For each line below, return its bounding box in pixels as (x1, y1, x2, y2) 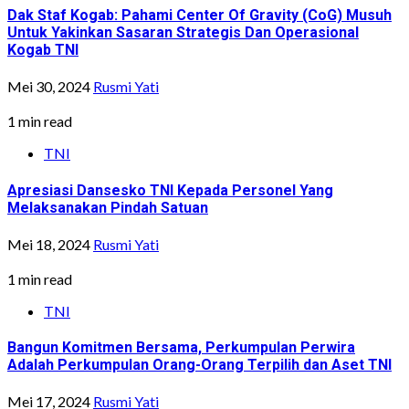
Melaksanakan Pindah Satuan (7, 198, 208, 216)
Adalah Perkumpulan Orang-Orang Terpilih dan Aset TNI (7, 356, 392, 374)
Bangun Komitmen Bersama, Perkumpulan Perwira (7, 339, 355, 357)
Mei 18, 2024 (7, 235, 93, 253)
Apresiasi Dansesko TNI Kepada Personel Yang (7, 181, 333, 199)
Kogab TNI (7, 41, 79, 59)
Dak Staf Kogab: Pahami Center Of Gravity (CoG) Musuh (7, 6, 392, 25)
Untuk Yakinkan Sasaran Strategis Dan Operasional (7, 24, 359, 42)
